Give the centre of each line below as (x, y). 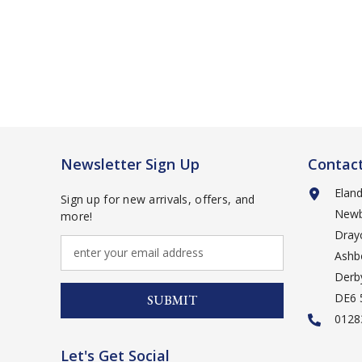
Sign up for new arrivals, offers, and (158, 199)
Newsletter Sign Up (130, 164)
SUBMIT (172, 300)
